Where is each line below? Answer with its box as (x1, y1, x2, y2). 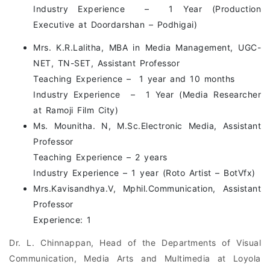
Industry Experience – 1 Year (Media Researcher (33, 89, 261, 99)
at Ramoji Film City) (33, 104, 118, 115)
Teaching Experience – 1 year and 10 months (33, 73, 235, 84)
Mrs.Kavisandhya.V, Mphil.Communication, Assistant (33, 183, 261, 193)
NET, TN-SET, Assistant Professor (33, 57, 180, 68)
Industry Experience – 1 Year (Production (33, 3, 261, 14)
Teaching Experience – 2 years (33, 151, 168, 162)
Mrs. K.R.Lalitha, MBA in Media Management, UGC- (33, 42, 261, 52)
